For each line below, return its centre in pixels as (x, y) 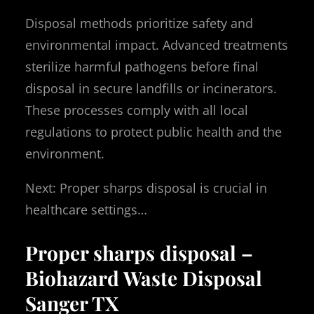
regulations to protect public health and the (153, 131)
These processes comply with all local (137, 110)
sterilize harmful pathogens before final (142, 66)
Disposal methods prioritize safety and (139, 23)
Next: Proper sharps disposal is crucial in (146, 187)
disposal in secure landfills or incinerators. (151, 88)
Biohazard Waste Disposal (144, 278)
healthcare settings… (86, 209)
